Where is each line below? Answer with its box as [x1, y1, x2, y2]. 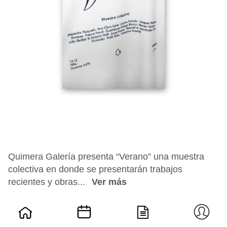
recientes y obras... [8, 177, 88, 187]
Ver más [92, 177, 127, 187]
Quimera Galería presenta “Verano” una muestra [8, 152, 204, 162]
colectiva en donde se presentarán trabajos [8, 164, 182, 174]
